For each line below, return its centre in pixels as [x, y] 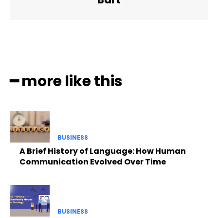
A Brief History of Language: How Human [103, 151]
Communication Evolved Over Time [93, 162]
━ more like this [66, 81]
